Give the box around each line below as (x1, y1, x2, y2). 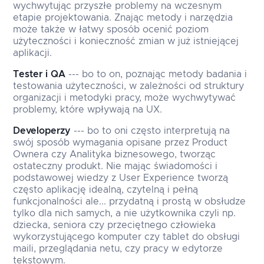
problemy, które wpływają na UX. (13, 105, 163, 115)
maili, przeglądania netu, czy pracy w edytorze (13, 244, 223, 254)
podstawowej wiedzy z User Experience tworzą (13, 173, 229, 183)
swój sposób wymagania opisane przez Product (13, 138, 228, 148)
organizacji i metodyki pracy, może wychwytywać (13, 93, 236, 103)
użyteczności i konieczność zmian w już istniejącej (13, 37, 239, 47)
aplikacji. (13, 48, 52, 58)
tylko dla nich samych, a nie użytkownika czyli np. (13, 209, 236, 219)
